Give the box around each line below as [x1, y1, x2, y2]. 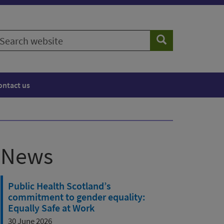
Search [156, 33, 185, 46]
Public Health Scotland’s [8, 179, 111, 192]
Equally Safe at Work [8, 201, 94, 214]
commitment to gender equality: [8, 190, 145, 203]
